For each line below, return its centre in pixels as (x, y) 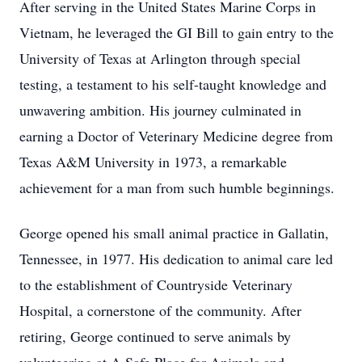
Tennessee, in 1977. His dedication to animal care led (176, 259)
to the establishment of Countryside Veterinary (156, 284)
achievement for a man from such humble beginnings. (177, 187)
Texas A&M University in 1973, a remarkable (153, 162)
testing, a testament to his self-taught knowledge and (173, 84)
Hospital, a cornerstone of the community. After (160, 310)
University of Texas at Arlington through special (160, 58)
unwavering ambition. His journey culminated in (160, 110)
